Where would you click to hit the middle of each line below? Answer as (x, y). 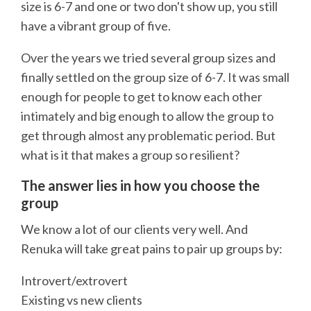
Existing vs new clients (82, 300)
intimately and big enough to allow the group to (147, 116)
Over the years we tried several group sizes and (148, 57)
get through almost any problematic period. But (148, 135)
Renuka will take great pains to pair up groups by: (152, 248)
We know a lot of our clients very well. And (134, 229)
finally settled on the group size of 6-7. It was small (155, 77)
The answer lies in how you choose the (140, 185)
